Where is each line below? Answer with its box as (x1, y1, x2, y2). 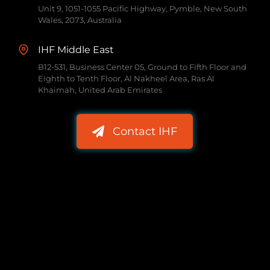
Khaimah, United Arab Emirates (37, 84, 162, 95)
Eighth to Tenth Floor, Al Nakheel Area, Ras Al (37, 73, 215, 83)
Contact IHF (113, 124, 178, 138)
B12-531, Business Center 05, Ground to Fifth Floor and (37, 61, 246, 72)
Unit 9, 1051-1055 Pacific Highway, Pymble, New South (37, 3, 247, 13)
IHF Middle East (37, 43, 114, 55)
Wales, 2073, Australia (37, 14, 122, 25)
